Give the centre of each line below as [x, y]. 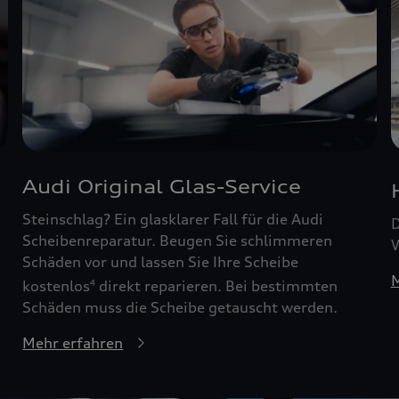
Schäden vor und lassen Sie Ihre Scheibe [161, 261]
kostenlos [57, 286]
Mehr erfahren [73, 343]
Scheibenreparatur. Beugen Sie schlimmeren [178, 240]
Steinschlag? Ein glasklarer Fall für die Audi [173, 219]
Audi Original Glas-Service [162, 186]
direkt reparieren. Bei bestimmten [217, 286]
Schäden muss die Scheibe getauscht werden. [180, 308]
